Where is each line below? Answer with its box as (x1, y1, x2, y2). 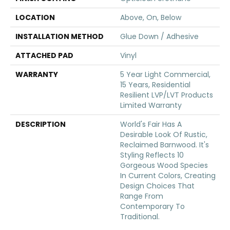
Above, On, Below (120, 12, 181, 23)
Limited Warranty (120, 100, 182, 110)
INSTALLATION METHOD (15, 31, 104, 42)
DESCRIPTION (15, 119, 66, 129)
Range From (120, 191, 163, 201)
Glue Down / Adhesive (120, 31, 199, 42)
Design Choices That (120, 181, 195, 191)
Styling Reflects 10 (120, 150, 184, 160)
